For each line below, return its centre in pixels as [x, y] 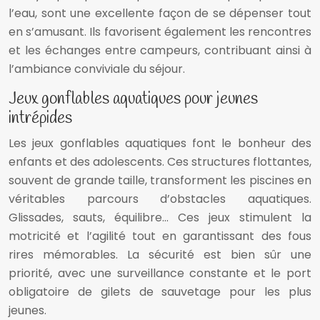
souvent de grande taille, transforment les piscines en [160, 181]
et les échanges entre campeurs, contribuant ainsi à [160, 51]
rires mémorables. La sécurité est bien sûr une [160, 255]
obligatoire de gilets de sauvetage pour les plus [160, 292]
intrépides [40, 119]
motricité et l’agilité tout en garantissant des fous [160, 236]
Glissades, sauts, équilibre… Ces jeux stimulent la [160, 218]
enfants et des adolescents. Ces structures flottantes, [160, 162]
